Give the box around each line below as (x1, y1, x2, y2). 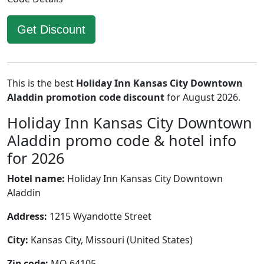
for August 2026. (164, 91, 240, 104)
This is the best (7, 77, 76, 90)
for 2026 (7, 148, 64, 168)
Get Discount (17, 23, 85, 36)
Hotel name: (7, 172, 65, 185)
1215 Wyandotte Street (47, 210, 151, 223)
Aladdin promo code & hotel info (7, 130, 236, 150)
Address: (7, 210, 47, 223)
